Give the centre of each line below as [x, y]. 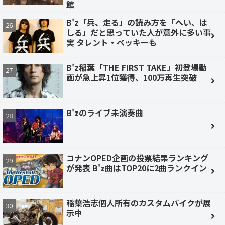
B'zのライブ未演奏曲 [105, 112]
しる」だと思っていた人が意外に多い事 [139, 32]
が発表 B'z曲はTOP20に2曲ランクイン [137, 167]
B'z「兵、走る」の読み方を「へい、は [137, 22]
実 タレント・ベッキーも [111, 42]
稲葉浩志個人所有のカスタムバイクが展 [139, 203]
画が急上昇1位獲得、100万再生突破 [132, 77]
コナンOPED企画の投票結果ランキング [137, 157]
